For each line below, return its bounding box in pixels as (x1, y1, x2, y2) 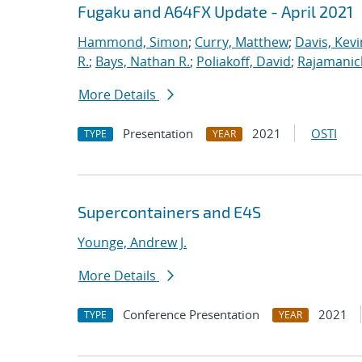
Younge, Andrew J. (78, 234, 187, 251)
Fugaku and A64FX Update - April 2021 (78, 2, 353, 21)
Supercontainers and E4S (78, 202, 261, 221)
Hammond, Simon (78, 33, 188, 51)
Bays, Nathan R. (95, 53, 190, 70)
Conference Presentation (123, 306, 259, 322)
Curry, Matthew (195, 33, 288, 51)
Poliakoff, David (196, 53, 291, 70)
